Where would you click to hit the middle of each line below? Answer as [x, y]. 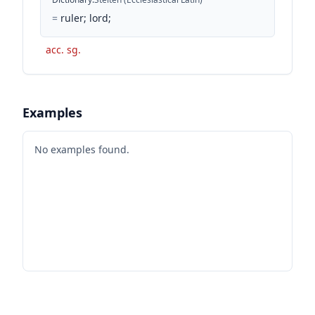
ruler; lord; [86, 18]
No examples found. [82, 149]
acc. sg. [63, 49]
